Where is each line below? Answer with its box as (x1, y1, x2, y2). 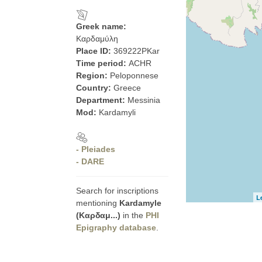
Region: (76, 71, 110, 80)
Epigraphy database (76, 223, 156, 232)
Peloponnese (110, 71, 158, 80)
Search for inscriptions (76, 186, 158, 195)
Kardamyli (99, 108, 136, 117)
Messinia (127, 95, 160, 105)
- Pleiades (76, 144, 115, 154)
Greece (113, 83, 141, 92)
